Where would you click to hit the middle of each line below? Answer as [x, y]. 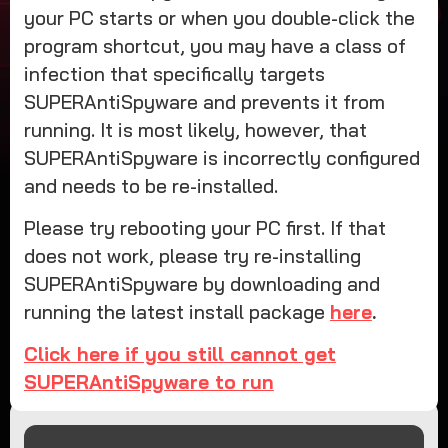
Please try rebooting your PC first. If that [204, 227]
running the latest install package [176, 311]
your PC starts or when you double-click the [219, 17]
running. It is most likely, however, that [195, 129]
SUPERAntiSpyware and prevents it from [204, 101]
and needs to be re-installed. [150, 185]
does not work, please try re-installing [192, 255]
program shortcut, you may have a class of [214, 45]
